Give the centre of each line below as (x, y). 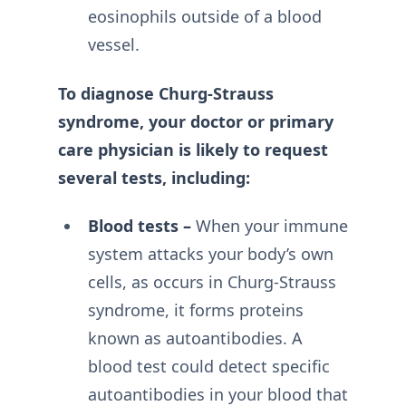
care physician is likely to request (193, 149)
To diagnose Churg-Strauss (166, 93)
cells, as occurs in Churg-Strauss (212, 282)
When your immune (269, 226)
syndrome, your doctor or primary (196, 121)
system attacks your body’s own (210, 254)
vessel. (113, 44)
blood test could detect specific (208, 366)
